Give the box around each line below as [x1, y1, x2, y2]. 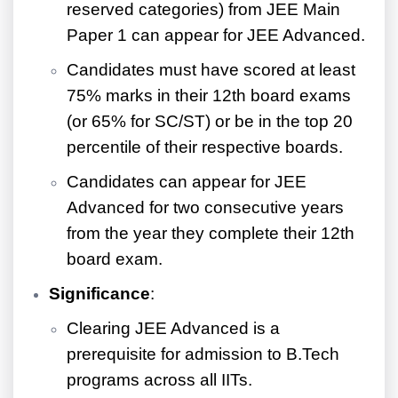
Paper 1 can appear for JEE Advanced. [67, 26, 365, 45]
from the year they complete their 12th [67, 224, 354, 243]
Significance [49, 284, 150, 304]
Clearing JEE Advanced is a [67, 319, 280, 338]
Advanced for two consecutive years [67, 198, 344, 218]
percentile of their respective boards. [67, 138, 343, 157]
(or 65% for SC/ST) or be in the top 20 [67, 112, 353, 131]
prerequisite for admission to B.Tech [67, 345, 339, 364]
